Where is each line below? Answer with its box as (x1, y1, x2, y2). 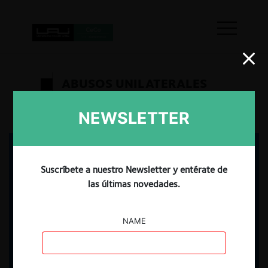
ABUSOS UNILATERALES (62, 75, 207, 91)
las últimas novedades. (88, 178, 180, 190)
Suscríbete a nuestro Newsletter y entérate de (41, 164, 227, 176)
